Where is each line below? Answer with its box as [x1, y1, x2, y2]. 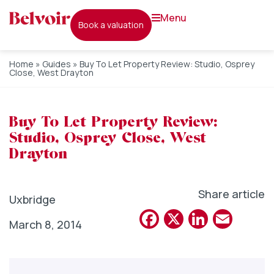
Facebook [159, 206, 245, 233]
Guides [42, 58, 71, 70]
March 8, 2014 [9, 217, 82, 232]
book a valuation [83, 19, 144, 31]
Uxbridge [9, 192, 56, 207]
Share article [198, 187, 265, 201]
